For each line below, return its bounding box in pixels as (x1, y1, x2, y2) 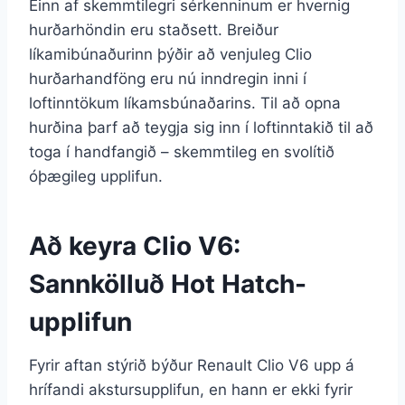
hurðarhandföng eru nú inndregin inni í (29, 69, 306, 88)
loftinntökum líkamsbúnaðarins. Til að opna (29, 93, 341, 112)
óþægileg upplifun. (29, 166, 163, 185)
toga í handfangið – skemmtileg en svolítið (29, 142, 334, 161)
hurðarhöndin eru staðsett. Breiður (29, 20, 278, 39)
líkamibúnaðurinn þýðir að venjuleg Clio (29, 44, 312, 63)
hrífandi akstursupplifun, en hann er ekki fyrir (29, 380, 353, 399)
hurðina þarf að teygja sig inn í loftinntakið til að (29, 118, 373, 137)
